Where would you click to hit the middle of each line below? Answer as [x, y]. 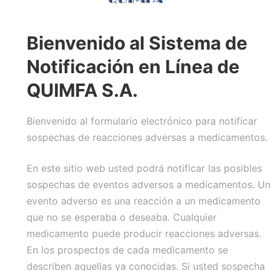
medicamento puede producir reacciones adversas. [144, 233]
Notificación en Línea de [133, 67]
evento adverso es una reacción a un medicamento [144, 201]
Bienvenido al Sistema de [137, 43]
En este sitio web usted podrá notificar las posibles [144, 168]
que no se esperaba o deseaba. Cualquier [122, 217]
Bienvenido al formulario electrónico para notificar [142, 121]
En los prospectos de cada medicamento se [127, 250]
